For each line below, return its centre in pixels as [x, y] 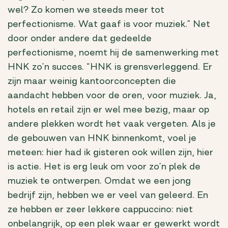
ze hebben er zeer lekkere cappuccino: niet [100, 209]
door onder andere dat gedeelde [80, 38]
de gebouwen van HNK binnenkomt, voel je [102, 138]
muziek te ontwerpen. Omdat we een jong [99, 181]
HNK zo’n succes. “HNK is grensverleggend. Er [110, 67]
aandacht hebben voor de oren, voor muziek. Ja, [112, 95]
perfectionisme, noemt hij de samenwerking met [113, 53]
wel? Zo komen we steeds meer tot [86, 10]
